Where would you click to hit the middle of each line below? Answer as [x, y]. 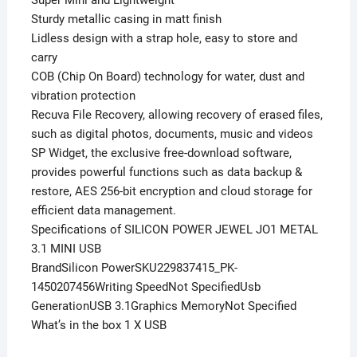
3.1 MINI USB [66, 248]
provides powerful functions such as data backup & [166, 172]
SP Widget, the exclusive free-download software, [161, 153]
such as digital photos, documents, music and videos [172, 133]
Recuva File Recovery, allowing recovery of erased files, [177, 114]
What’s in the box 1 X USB [98, 325]
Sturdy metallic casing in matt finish [126, 19]
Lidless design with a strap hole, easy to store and [164, 38]
